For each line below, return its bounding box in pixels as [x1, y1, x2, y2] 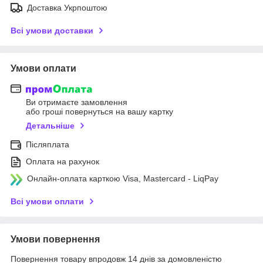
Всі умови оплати [11, 197, 84, 207]
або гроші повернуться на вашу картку [26, 107, 173, 117]
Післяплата [26, 140, 69, 150]
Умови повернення [11, 234, 100, 245]
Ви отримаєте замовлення [26, 97, 127, 107]
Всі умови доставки [11, 25, 93, 35]
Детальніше [26, 121, 75, 131]
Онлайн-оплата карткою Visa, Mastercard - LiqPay [27, 174, 218, 184]
